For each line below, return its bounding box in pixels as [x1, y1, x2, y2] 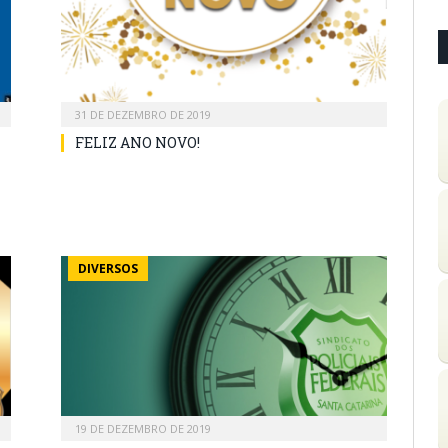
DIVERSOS [78, 259, 138, 277]
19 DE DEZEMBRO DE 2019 [75, 420, 211, 436]
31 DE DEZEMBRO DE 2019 [75, 106, 211, 122]
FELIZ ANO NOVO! [75, 132, 200, 152]
